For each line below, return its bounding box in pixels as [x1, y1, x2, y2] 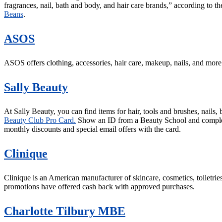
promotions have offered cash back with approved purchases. [4, 182, 195, 191]
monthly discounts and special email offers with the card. [4, 125, 181, 134]
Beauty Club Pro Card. [4, 116, 76, 125]
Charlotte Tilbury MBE [4, 205, 125, 218]
